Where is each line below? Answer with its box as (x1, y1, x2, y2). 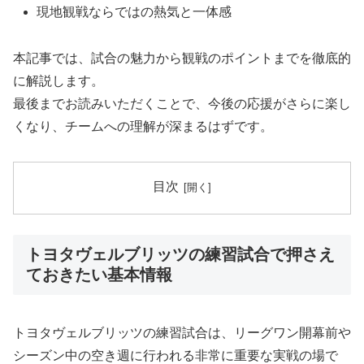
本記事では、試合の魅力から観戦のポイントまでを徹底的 (13, 50, 351, 65)
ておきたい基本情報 (26, 266, 172, 284)
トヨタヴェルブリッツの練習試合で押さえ (26, 245, 335, 264)
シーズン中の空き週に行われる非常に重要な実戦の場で (13, 348, 338, 362)
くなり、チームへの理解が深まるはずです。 (13, 119, 273, 133)
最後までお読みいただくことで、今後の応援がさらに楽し (13, 96, 351, 110)
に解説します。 (13, 73, 104, 88)
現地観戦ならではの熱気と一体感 (37, 4, 232, 19)
